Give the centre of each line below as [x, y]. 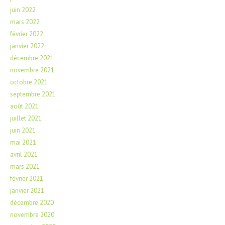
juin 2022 [23, 10]
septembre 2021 [33, 94]
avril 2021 [24, 154]
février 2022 [27, 34]
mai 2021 [23, 142]
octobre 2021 [29, 82]
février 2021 [27, 178]
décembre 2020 [32, 202]
